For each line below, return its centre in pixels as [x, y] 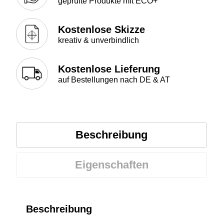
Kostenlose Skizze [101, 29]
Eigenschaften [111, 164]
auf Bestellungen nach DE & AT [114, 79]
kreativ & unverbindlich [98, 40]
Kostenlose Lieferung [109, 69]
